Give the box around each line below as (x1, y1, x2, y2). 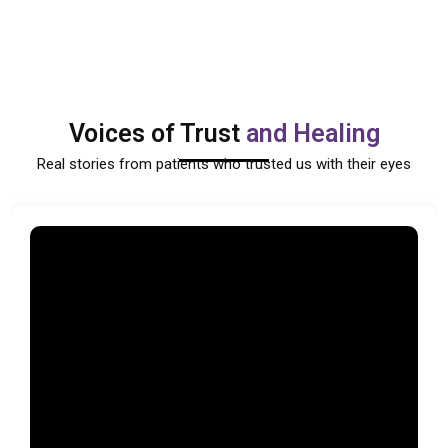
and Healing (245, 118, 380, 148)
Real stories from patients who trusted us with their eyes (37, 154, 411, 173)
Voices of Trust (68, 118, 246, 148)
